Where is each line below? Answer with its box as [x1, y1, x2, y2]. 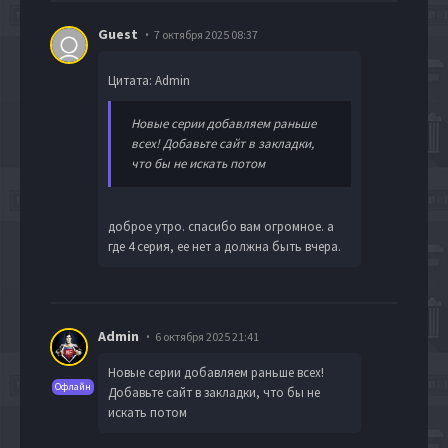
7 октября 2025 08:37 [154, 26, 258, 42]
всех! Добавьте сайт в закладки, [131, 134, 314, 152]
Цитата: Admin [108, 71, 190, 89]
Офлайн [55, 379, 91, 393]
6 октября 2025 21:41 [155, 328, 259, 344]
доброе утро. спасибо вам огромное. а [108, 217, 334, 235]
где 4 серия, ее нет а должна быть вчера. [108, 237, 341, 255]
